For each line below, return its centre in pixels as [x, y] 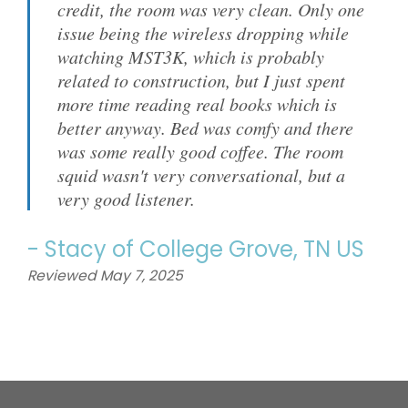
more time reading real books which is [197, 104]
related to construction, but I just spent [201, 80]
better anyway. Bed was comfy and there [205, 127]
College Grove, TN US [252, 249]
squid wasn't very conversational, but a [201, 175]
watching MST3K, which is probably [191, 56]
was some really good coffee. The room [200, 151]
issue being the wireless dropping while [203, 33]
